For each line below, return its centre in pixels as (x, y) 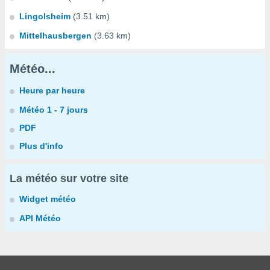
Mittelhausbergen (55, 36)
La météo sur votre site (69, 178)
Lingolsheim (45, 16)
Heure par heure (52, 90)
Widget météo (48, 199)
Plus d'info (41, 146)
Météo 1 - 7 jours (54, 110)
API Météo (40, 218)
